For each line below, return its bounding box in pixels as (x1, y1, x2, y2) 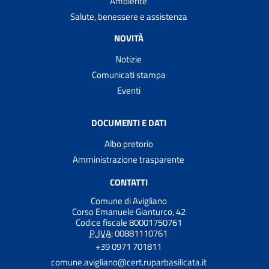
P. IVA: (89, 226, 113, 240)
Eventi (116, 83, 141, 97)
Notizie (115, 52, 142, 66)
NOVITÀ (113, 31, 144, 45)
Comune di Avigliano (90, 193, 167, 208)
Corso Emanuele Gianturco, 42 (71, 204, 186, 219)
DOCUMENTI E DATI (91, 115, 166, 130)
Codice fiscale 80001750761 (75, 215, 182, 229)
